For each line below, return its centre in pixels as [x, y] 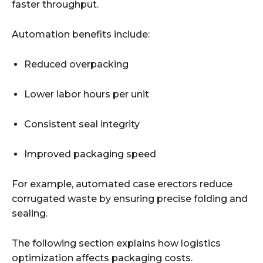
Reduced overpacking [76, 64]
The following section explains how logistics [116, 243]
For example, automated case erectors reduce [122, 184]
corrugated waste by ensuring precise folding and [130, 198]
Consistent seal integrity [82, 124]
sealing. [30, 213]
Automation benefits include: [81, 34]
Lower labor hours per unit [87, 94]
